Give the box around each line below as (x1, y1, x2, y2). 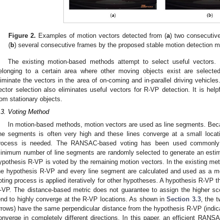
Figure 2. (8, 31, 36, 39)
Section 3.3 (166, 195, 201, 203)
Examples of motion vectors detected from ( (36, 31, 166, 39)
